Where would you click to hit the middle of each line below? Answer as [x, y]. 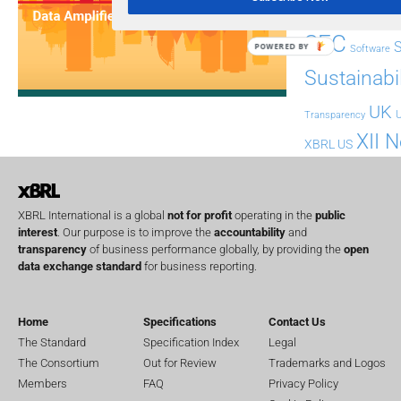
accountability [250, 232]
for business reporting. [199, 266]
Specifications [180, 322]
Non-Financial [333, 15]
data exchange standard [80, 266]
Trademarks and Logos [327, 363]
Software [370, 48]
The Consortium [59, 363]
